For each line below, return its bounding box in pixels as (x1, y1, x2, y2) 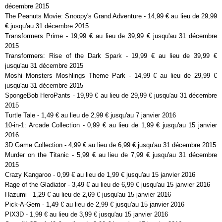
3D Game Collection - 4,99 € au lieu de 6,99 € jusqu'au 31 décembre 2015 (5, 141, 216, 149)
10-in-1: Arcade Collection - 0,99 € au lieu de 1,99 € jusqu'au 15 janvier (5, 121, 217, 129)
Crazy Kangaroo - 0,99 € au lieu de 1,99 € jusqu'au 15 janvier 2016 (5, 171, 195, 179)
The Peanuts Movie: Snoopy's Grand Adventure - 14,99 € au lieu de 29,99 (5, 12, 217, 20)
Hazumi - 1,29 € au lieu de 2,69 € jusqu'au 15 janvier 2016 (5, 191, 171, 199)
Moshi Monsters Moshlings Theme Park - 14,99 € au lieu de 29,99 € (5, 72, 217, 80)
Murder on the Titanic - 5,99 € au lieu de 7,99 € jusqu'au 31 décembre (5, 151, 217, 159)
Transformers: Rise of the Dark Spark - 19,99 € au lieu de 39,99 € (5, 52, 217, 60)
